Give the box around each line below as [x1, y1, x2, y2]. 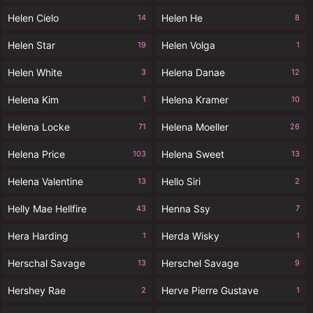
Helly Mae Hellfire [8, 203, 87, 214]
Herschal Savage [8, 257, 85, 269]
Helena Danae [161, 66, 225, 78]
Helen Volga [161, 39, 215, 51]
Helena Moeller [161, 121, 228, 133]
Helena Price [8, 148, 65, 160]
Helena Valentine [8, 175, 83, 187]
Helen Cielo [8, 12, 59, 24]
